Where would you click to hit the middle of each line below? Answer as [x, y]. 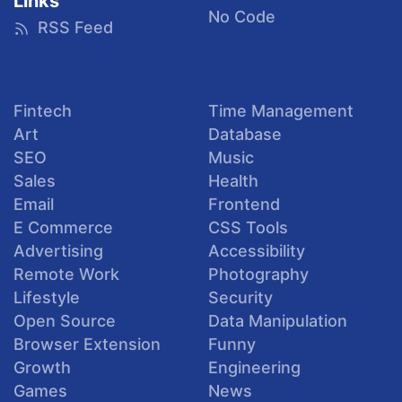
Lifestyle [47, 298]
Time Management [281, 111]
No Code [242, 16]
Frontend [244, 205]
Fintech [43, 111]
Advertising [58, 251]
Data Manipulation [278, 321]
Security [240, 298]
